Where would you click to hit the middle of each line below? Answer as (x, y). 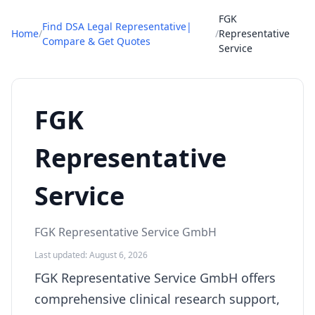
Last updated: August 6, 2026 (91, 255)
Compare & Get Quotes (96, 41)
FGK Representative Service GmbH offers (155, 278)
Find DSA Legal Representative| (117, 26)
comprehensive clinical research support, (157, 299)
